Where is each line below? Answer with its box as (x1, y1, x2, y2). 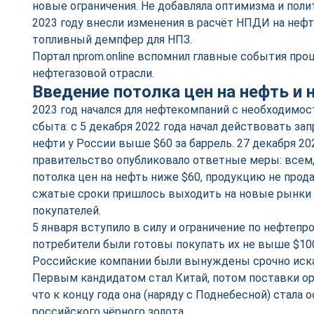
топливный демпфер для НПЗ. (32, 33, 192, 46)
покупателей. (32, 204, 107, 217)
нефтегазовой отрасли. (32, 67, 154, 80)
